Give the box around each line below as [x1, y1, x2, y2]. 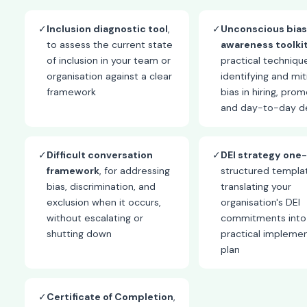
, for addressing [99, 164, 170, 177]
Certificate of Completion [47, 291, 173, 303]
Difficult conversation [47, 149, 153, 161]
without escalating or [47, 212, 143, 224]
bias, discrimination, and [47, 180, 156, 193]
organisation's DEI [221, 196, 300, 208]
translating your [221, 180, 291, 193]
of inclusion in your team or [47, 54, 171, 66]
